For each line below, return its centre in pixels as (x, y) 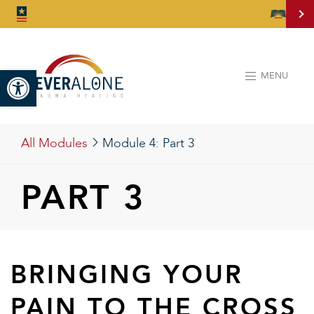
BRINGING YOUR (127, 274)
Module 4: (131, 143)
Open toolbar (75, 76)
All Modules (54, 143)
